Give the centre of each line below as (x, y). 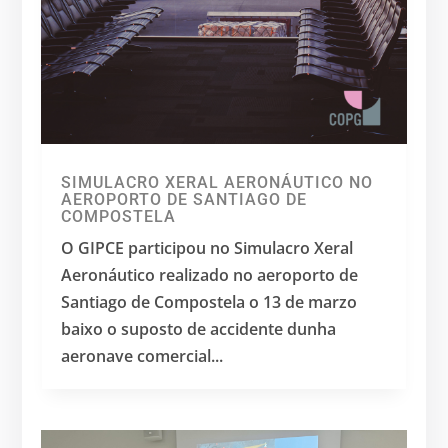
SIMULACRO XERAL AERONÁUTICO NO (217, 182)
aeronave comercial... (142, 355)
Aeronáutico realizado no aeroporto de (210, 274)
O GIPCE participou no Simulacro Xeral (207, 247)
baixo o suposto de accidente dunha (199, 328)
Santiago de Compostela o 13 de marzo (209, 301)
